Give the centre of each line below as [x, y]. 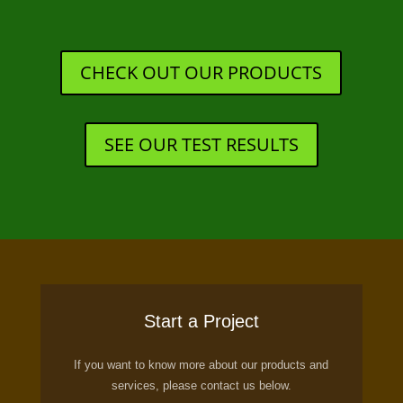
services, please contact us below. [201, 385]
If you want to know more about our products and [201, 365]
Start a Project [201, 321]
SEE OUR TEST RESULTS [201, 144]
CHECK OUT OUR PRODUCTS [201, 72]
